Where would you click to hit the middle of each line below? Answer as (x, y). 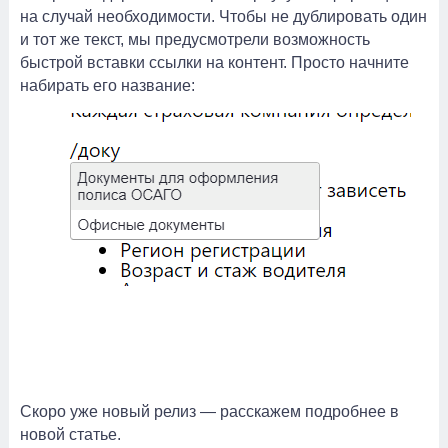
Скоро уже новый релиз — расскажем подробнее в (209, 411)
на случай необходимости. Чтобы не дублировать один (223, 16)
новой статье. (70, 434)
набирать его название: (107, 85)
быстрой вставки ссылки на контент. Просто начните (214, 62)
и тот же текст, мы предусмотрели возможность (195, 39)
